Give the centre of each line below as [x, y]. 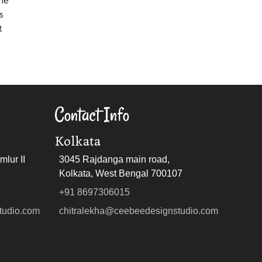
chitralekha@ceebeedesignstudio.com [139, 211]
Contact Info [92, 114]
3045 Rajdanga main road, [114, 159]
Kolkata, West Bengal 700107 [121, 173]
